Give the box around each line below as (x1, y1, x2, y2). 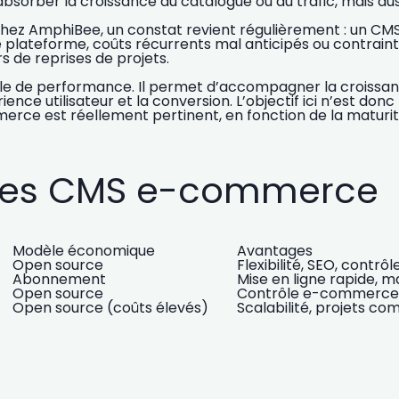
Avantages (237, 240, 313, 262)
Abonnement (12, 269, 106, 290)
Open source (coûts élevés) (12, 297, 208, 319)
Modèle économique (12, 240, 155, 262)
